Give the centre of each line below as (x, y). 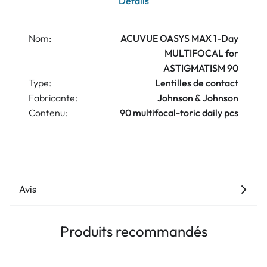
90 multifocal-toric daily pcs (179, 113)
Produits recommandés (133, 232)
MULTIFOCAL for (201, 53)
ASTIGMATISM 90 (201, 68)
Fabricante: (53, 98)
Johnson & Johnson (198, 98)
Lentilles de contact (197, 83)
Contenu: (48, 113)
